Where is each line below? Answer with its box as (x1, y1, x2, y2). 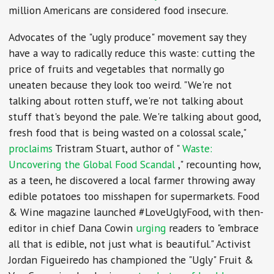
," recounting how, (178, 157, 261, 171)
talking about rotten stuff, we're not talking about (9, 94, 244, 108)
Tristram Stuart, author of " (55, 141, 183, 155)
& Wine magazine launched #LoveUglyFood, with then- (9, 205, 264, 219)
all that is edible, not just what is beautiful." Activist (9, 237, 251, 251)
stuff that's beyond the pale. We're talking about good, (9, 109, 261, 124)
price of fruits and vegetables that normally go (9, 62, 225, 76)
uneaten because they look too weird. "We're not (9, 78, 232, 92)
